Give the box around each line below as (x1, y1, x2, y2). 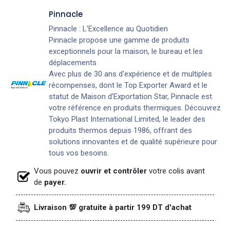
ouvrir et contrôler (79, 166, 147, 176)
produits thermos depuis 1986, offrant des (49, 126, 192, 135)
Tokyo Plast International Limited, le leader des (49, 114, 205, 124)
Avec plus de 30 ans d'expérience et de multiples (49, 69, 212, 79)
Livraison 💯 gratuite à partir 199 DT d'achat (34, 203, 192, 213)
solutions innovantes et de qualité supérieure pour (49, 137, 217, 146)
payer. (42, 177, 67, 187)
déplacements (49, 58, 97, 67)
